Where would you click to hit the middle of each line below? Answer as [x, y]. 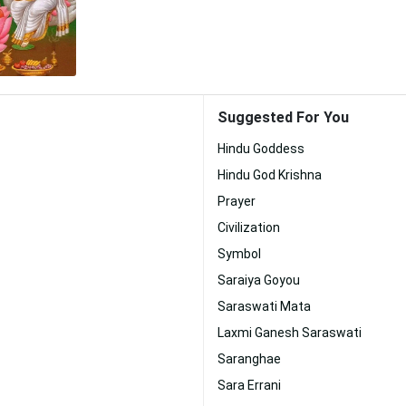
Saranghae [249, 359]
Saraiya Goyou [259, 280]
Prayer [237, 201]
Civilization [249, 227]
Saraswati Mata [264, 306]
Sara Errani [249, 385]
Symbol [239, 254]
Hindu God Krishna [270, 175]
